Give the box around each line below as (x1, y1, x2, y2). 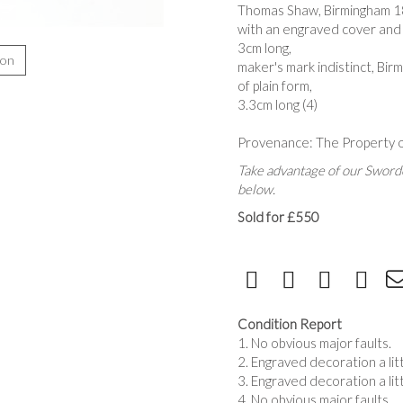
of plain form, (237, 77, 312, 94)
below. (237, 181, 275, 197)
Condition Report (237, 316, 342, 332)
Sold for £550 (237, 209, 319, 225)
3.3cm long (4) (237, 96, 318, 112)
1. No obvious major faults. (237, 335, 391, 351)
